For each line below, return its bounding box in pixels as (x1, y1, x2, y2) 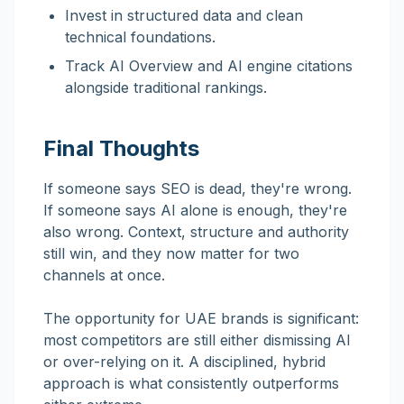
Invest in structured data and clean (65, 6, 303, 24)
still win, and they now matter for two (43, 244, 299, 262)
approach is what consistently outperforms (43, 374, 339, 392)
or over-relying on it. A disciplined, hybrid (43, 353, 326, 371)
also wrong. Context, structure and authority (43, 223, 349, 241)
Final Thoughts (43, 135, 199, 161)
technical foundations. (65, 28, 216, 46)
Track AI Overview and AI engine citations (65, 57, 353, 75)
